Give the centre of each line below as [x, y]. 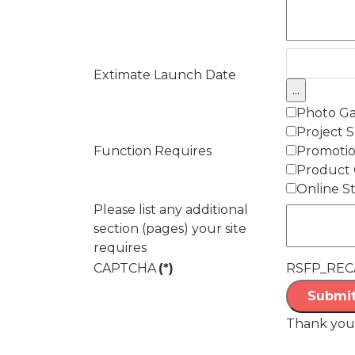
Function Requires [153, 151]
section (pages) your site [170, 229]
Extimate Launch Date [165, 75]
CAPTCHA [125, 268]
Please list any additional [171, 210]
